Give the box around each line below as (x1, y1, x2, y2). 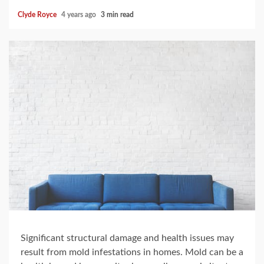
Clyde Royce (18, 11, 58, 18)
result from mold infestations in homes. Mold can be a (21, 247, 243, 257)
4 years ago (61, 11, 98, 18)
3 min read (101, 11, 134, 18)
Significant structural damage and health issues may (21, 233, 234, 243)
